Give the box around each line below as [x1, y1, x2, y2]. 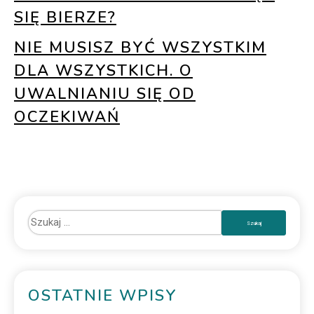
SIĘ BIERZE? [14, 7, 116, 29]
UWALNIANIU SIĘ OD [14, 83, 196, 105]
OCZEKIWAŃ [14, 107, 120, 128]
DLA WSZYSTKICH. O [14, 60, 193, 82]
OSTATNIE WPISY [28, 285, 177, 307]
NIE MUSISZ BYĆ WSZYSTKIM [14, 37, 266, 59]
